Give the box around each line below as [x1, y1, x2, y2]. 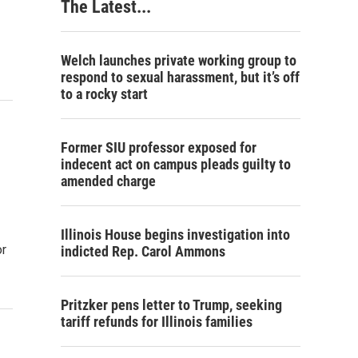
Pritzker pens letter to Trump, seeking [61, 296, 282, 313]
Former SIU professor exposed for [61, 139, 257, 156]
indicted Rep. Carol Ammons [61, 243, 225, 260]
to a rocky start [61, 86, 148, 102]
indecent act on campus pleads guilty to [61, 156, 291, 173]
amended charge [61, 173, 156, 189]
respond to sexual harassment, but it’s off [61, 69, 300, 86]
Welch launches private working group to [61, 52, 296, 69]
